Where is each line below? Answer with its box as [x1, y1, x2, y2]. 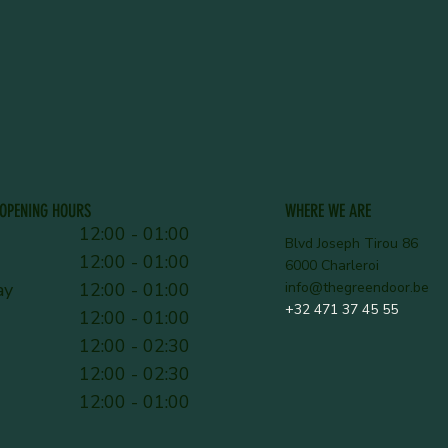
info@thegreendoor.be [284, 278, 429, 298]
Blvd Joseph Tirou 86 [284, 234, 418, 254]
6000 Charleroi [284, 256, 379, 276]
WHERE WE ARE [284, 199, 371, 221]
